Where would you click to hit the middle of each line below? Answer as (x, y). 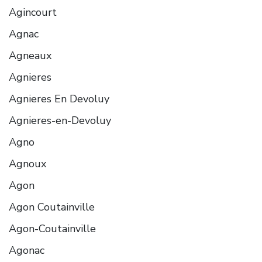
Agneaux (30, 55)
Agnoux (27, 163)
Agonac (27, 250)
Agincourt (33, 12)
